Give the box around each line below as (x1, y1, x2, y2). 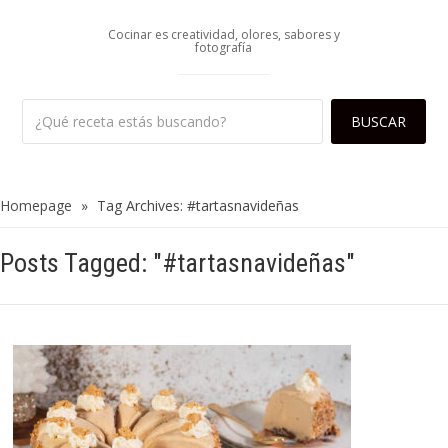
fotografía (195, 39, 253, 57)
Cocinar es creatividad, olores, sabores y (107, 26, 340, 44)
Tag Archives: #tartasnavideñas (97, 196, 299, 216)
